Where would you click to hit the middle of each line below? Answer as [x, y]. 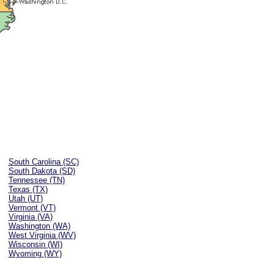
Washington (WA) [39, 226]
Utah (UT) [25, 198]
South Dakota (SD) [42, 171]
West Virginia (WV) [42, 235]
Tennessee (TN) [36, 180]
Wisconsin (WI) [35, 244]
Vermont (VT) [32, 208]
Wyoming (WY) [35, 254]
